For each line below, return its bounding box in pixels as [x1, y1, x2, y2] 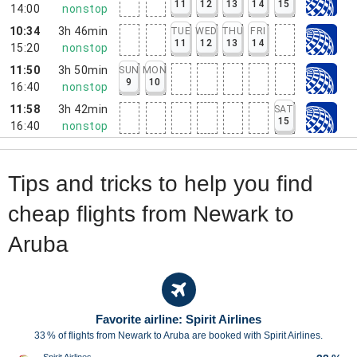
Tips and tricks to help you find [8, 171, 313, 196]
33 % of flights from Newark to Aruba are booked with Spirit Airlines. [34, 330, 323, 341]
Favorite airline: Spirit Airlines [96, 312, 261, 326]
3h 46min [57, 24, 108, 37]
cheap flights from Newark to [8, 202, 294, 226]
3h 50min [57, 63, 108, 76]
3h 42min [57, 102, 108, 116]
